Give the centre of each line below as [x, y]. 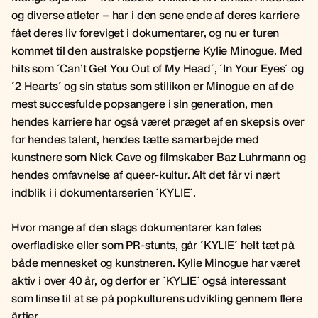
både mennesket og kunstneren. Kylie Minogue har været [156, 263]
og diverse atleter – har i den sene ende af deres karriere [155, 15]
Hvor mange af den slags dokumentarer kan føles [136, 227]
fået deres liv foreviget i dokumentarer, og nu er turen [146, 33]
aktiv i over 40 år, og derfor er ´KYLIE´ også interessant [149, 280]
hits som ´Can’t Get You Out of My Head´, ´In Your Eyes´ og [158, 68]
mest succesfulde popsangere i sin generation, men [142, 104]
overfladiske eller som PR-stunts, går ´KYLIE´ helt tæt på [153, 245]
